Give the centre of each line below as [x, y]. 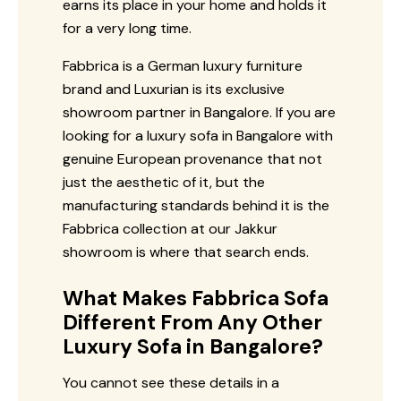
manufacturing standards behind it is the [196, 205]
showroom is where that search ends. [186, 252]
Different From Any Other [192, 322]
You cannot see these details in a [171, 382]
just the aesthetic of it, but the [164, 182]
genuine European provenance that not [192, 158]
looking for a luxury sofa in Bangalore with [198, 135]
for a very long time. [127, 28]
